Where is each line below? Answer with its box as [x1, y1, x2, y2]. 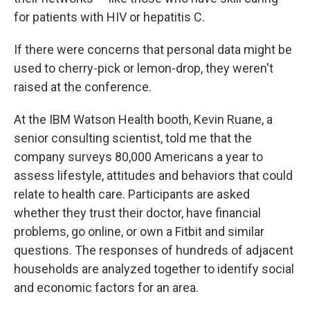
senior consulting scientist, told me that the [14, 131, 252, 145]
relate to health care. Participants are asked [14, 187, 250, 201]
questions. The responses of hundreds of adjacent [14, 243, 293, 257]
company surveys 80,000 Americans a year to [14, 149, 263, 164]
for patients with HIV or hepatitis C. [14, 10, 205, 24]
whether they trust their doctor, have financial [14, 206, 261, 220]
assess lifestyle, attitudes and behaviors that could [14, 168, 293, 183]
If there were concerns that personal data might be [14, 42, 292, 57]
